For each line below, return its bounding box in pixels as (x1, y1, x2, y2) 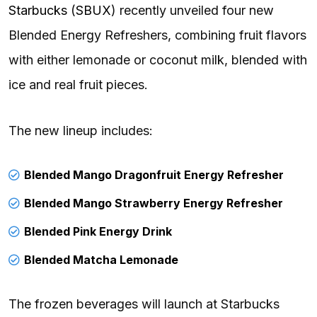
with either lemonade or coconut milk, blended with (8, 52, 307, 67)
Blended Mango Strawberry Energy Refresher (24, 195, 283, 210)
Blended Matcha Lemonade (24, 252, 178, 267)
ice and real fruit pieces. (8, 76, 148, 92)
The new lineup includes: (8, 122, 153, 138)
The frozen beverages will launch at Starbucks (8, 296, 279, 311)
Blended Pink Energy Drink (24, 224, 175, 238)
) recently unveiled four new (111, 2, 274, 18)
